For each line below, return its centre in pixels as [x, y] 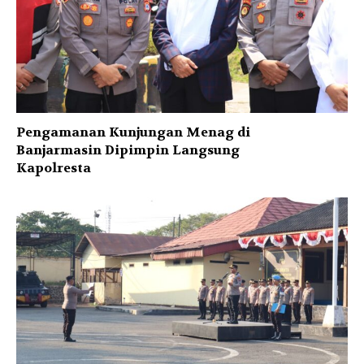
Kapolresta [54, 168]
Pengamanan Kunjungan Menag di [133, 132]
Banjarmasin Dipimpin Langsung [128, 150]
